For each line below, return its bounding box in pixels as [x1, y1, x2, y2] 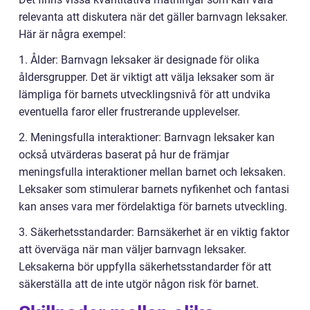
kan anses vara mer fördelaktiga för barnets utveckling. [19, 200, 287, 214]
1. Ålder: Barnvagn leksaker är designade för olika [19, 53, 259, 67]
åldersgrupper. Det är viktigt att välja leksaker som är [19, 71, 274, 84]
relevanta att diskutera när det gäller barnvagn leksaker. [19, 10, 288, 24]
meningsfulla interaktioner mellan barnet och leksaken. [19, 165, 286, 179]
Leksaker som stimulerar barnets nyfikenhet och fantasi [19, 183, 289, 197]
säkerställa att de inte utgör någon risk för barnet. [19, 277, 259, 291]
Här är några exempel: [19, 28, 126, 42]
